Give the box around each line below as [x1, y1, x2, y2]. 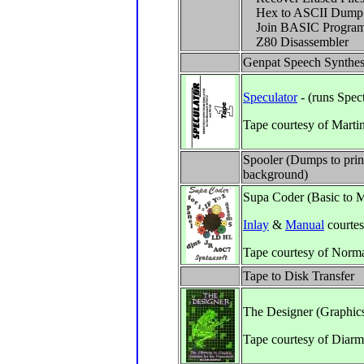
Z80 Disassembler [243, 35, 349, 49]
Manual [285, 218, 324, 232]
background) [243, 167, 308, 181]
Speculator [243, 90, 297, 104]
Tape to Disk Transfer [243, 269, 354, 283]
